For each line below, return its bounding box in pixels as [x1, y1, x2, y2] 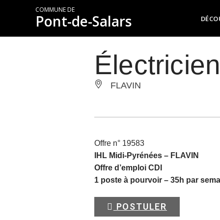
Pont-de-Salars [35, 12, 132, 30]
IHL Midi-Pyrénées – [94, 151, 170, 160]
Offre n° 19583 [94, 139, 144, 147]
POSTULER [113, 201, 167, 212]
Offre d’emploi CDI [94, 164, 162, 172]
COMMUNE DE [35, 5, 75, 14]
